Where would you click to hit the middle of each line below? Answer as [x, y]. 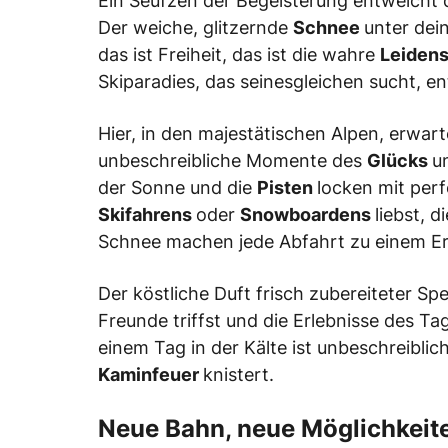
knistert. [238, 375]
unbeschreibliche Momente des [232, 161]
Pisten [287, 188]
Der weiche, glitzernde [195, 28]
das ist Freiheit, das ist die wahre [239, 55]
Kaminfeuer [150, 375]
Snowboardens [307, 215]
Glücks [399, 161]
